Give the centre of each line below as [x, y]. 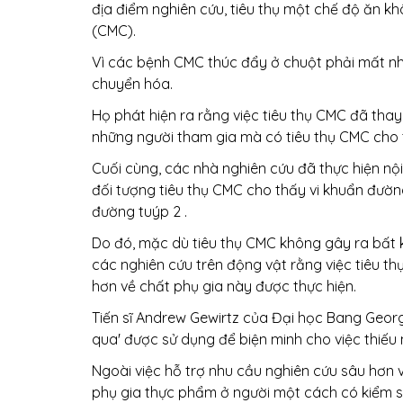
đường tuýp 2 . [139, 211]
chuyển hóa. [132, 84]
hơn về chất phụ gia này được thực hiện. [224, 286]
